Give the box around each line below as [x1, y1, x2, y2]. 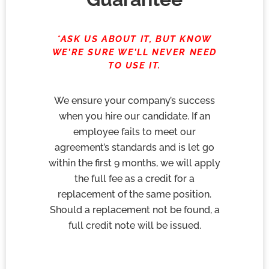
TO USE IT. [108, 60, 161, 71]
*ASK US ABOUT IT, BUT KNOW [57, 34, 212, 45]
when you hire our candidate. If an [59, 110, 210, 122]
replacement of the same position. [58, 188, 211, 200]
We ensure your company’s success [54, 94, 215, 106]
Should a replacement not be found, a [49, 204, 220, 216]
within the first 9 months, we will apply [49, 157, 220, 169]
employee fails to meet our [73, 125, 196, 138]
